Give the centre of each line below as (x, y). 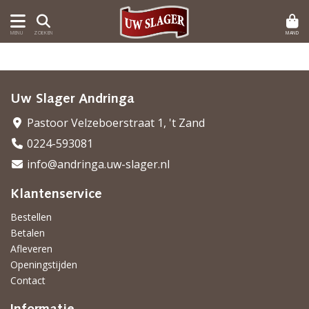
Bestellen (31, 217)
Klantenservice (56, 195)
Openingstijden (44, 265)
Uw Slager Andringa (72, 99)
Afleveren (31, 249)
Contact (28, 280)
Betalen (28, 233)
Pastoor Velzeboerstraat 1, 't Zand (114, 123)
